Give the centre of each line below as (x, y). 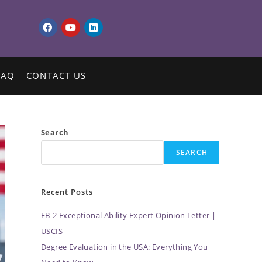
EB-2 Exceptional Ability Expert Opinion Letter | (129, 215)
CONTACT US (56, 75)
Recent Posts (67, 192)
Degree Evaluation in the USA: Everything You (125, 247)
